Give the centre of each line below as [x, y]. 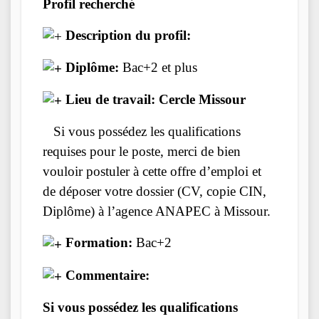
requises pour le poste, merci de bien [142, 152]
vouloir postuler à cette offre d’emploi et [152, 172]
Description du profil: [128, 35]
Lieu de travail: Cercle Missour [154, 100]
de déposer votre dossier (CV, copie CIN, [155, 192]
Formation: [97, 243]
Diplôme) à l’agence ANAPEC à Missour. [157, 211]
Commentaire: [106, 275]
